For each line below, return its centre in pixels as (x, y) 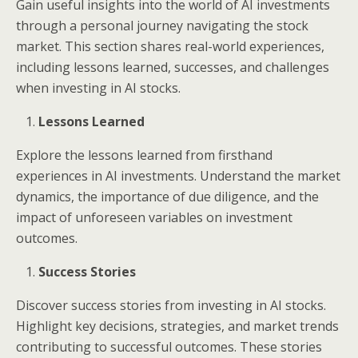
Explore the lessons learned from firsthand (144, 155)
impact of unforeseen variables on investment (154, 217)
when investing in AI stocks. (98, 88)
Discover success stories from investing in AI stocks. (171, 305)
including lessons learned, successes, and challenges (173, 67)
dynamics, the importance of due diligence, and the (167, 197)
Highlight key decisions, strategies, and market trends (177, 326)
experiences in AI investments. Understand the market (178, 176)
